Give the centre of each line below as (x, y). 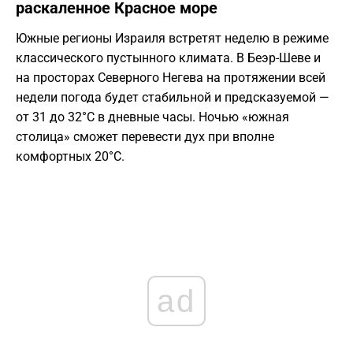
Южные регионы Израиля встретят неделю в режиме (172, 39)
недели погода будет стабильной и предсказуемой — (173, 98)
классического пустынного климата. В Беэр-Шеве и (168, 58)
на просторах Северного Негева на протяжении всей (171, 78)
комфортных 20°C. (70, 157)
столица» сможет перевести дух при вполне (145, 137)
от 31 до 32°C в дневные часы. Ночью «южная (152, 117)
